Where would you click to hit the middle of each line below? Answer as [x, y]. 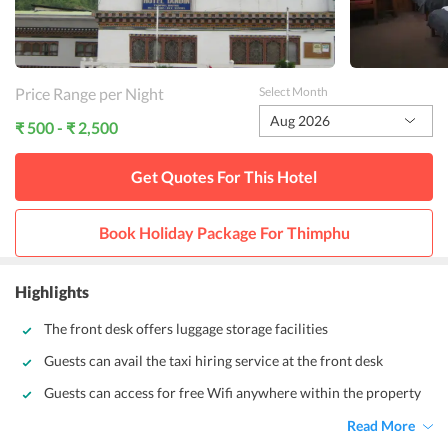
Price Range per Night [89, 93]
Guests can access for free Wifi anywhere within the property [232, 392]
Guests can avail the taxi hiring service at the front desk [213, 360]
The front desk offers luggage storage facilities [186, 328]
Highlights [52, 291]
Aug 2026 [299, 120]
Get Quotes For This [204, 176]
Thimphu [318, 232]
